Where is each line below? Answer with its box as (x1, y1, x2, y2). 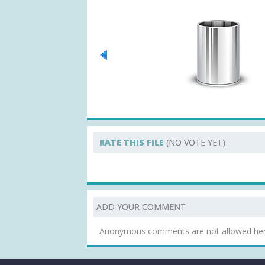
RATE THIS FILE (99, 137, 166, 148)
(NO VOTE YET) (166, 137, 225, 148)
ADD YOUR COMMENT (96, 201, 186, 212)
